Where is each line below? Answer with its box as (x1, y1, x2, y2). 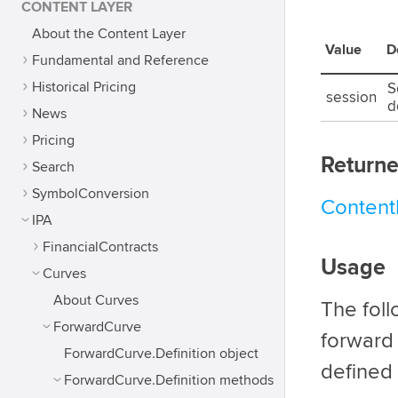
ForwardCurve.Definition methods (64, 371, 274, 389)
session (326, 89, 377, 107)
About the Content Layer (32, 25, 186, 43)
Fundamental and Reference (32, 52, 209, 69)
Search (32, 158, 75, 176)
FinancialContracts (43, 238, 158, 256)
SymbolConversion (32, 185, 149, 203)
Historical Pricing (32, 78, 136, 96)
